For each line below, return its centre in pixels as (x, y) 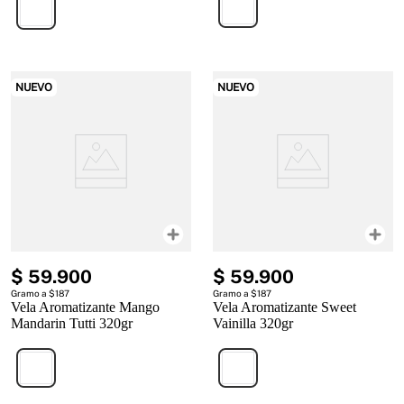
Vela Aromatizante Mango (85, 308)
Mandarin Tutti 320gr (72, 324)
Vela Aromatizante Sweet (285, 308)
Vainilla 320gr (253, 324)
